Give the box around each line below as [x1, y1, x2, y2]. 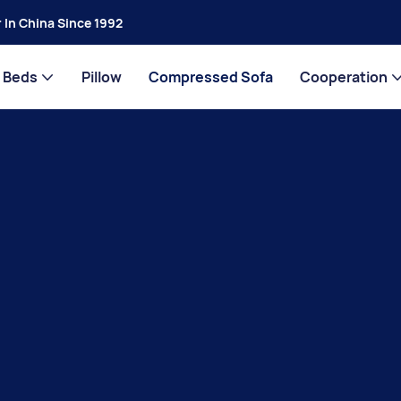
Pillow [81, 67, 122, 87]
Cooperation [299, 67, 388, 87]
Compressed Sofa [148, 67, 273, 87]
